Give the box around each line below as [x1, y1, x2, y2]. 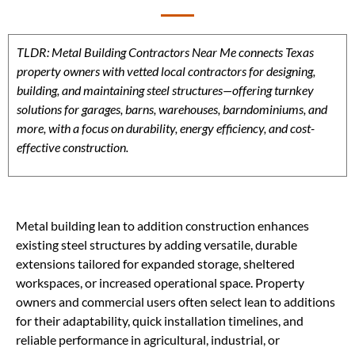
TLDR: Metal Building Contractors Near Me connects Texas [17, 44, 314, 59]
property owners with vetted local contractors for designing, [17, 63, 315, 78]
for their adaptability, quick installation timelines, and [16, 313, 303, 329]
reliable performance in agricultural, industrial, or [16, 332, 280, 348]
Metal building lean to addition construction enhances [16, 218, 309, 234]
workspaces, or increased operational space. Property [16, 275, 304, 291]
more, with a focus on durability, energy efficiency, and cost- [17, 120, 315, 136]
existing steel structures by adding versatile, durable [16, 237, 297, 253]
